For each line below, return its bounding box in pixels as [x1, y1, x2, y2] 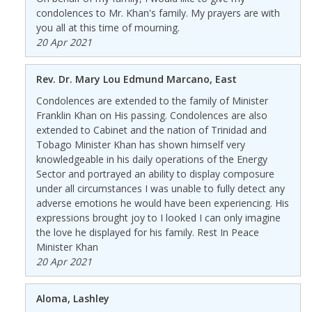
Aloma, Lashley [36, 291, 109, 305]
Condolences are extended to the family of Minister [36, 93, 268, 107]
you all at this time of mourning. [36, 20, 180, 34]
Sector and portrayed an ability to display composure [36, 166, 274, 180]
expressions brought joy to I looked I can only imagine [36, 210, 281, 224]
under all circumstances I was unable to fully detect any [36, 181, 285, 195]
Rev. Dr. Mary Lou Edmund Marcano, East [36, 72, 237, 86]
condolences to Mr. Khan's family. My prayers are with [36, 6, 280, 19]
